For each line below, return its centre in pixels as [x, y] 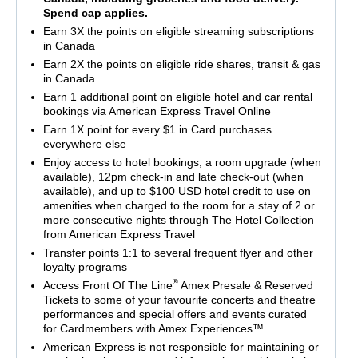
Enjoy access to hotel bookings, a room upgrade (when [182, 162]
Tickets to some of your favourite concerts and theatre [179, 299]
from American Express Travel [119, 234]
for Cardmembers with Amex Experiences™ [153, 328]
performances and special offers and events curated [175, 314]
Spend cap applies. [95, 12]
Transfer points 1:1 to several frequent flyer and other [178, 252]
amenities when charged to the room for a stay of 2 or [179, 205]
